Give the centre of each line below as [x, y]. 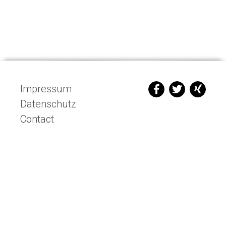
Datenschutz [48, 104]
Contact [37, 119]
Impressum [46, 89]
